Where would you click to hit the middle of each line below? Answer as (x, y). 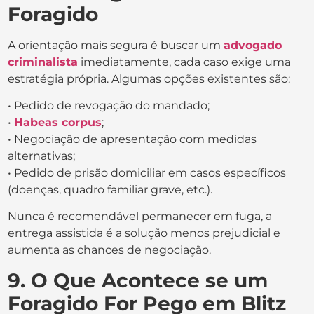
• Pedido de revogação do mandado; (109, 106)
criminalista (43, 62)
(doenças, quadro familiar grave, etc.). (110, 190)
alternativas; (42, 156)
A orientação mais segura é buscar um (116, 45)
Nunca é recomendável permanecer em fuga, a (140, 217)
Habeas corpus (58, 123)
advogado (253, 45)
